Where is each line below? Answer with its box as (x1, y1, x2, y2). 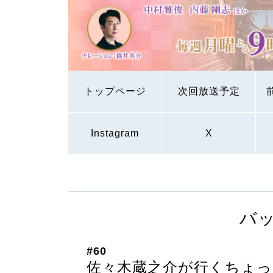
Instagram (91, 128, 139, 139)
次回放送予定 (177, 86, 240, 97)
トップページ (83, 86, 146, 97)
